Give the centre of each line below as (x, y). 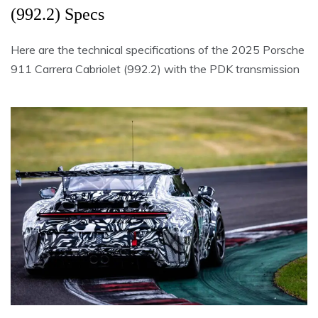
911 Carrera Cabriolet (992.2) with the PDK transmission (155, 69)
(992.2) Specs (57, 15)
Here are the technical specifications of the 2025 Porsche (158, 50)
